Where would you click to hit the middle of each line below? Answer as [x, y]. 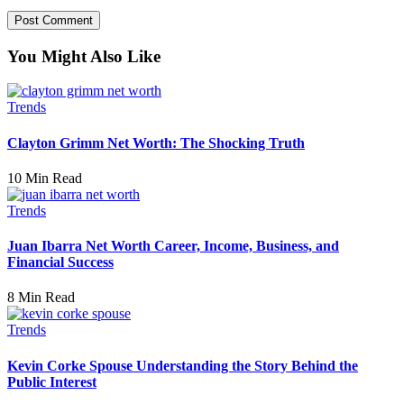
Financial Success [60, 262]
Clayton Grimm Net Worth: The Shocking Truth [156, 142]
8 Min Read [41, 298]
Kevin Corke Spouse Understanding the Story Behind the [183, 365]
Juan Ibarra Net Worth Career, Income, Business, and [173, 246]
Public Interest [52, 381]
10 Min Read [45, 178]
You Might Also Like [84, 56]
